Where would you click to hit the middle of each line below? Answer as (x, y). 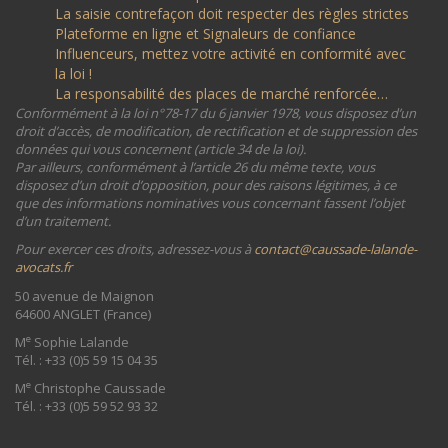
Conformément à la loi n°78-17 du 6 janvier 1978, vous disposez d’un (215, 112)
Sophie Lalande (80, 341)
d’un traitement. (63, 220)
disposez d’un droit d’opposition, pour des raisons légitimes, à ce (205, 184)
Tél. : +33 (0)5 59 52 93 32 (86, 405)
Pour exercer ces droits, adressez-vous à (134, 248)
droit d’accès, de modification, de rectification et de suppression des (216, 130)
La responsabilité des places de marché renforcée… (221, 93)
